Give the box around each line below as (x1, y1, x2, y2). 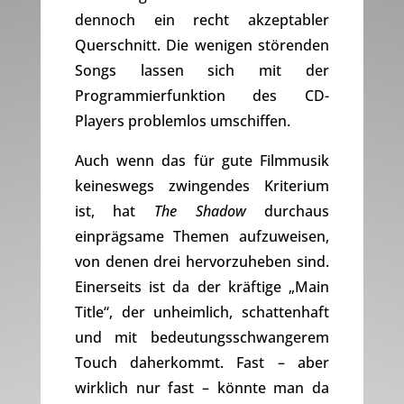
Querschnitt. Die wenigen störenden (74, 35, 330, 56)
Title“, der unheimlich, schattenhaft (74, 302, 330, 323)
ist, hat (74, 201, 154, 222)
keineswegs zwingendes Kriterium (74, 176, 330, 197)
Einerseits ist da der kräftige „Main (74, 277, 330, 298)
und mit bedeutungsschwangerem (74, 327, 330, 348)
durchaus (245, 201, 330, 222)
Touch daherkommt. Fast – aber (74, 353, 330, 373)
